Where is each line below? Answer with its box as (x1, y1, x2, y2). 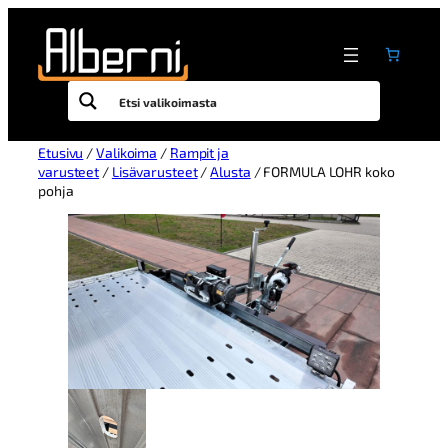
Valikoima (96, 144, 158, 161)
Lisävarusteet (111, 163, 198, 180)
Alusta (210, 163, 251, 180)
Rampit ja (169, 144, 229, 161)
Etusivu (38, 144, 84, 161)
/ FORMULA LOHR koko (250, 163, 395, 180)
